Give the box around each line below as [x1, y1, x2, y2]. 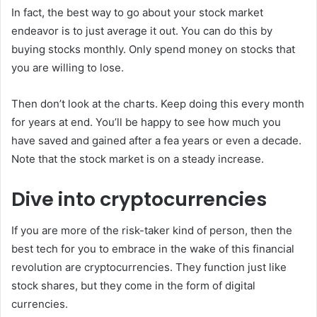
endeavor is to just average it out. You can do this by [11, 23, 272, 38]
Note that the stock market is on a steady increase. [11, 151, 264, 166]
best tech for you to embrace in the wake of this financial [11, 242, 294, 256]
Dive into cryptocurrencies [11, 185, 267, 212]
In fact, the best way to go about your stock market [11, 5, 263, 19]
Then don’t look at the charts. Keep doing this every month [11, 96, 304, 110]
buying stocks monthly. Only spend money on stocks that [11, 42, 295, 56]
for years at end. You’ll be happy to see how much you [11, 115, 281, 129]
